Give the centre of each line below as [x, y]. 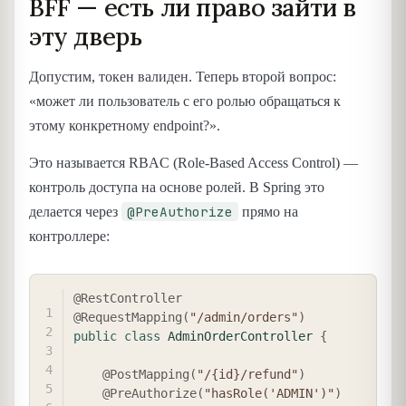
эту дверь [86, 37]
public [95, 337]
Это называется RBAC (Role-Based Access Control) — [193, 163]
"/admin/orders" [244, 318]
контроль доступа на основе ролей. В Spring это [177, 188]
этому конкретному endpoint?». [125, 125]
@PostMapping [146, 375]
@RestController [128, 299]
